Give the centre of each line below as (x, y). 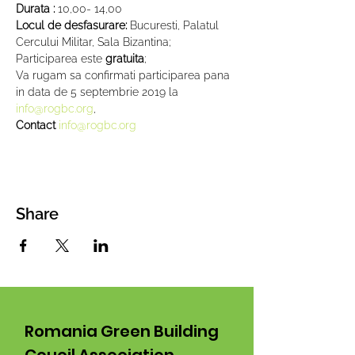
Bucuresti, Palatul (176, 25)
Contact (37, 125)
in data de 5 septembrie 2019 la (99, 92)
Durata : (35, 9)
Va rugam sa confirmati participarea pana (124, 75)
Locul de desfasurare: (73, 25)
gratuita (125, 59)
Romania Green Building (122, 331)
